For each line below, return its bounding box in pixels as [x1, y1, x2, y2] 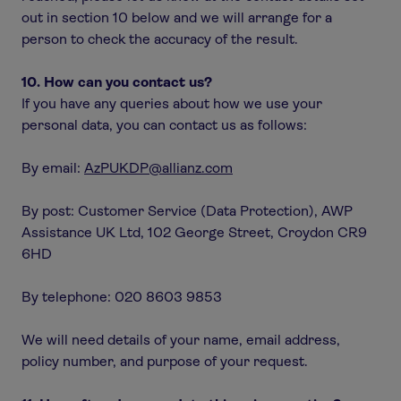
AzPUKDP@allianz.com [84, 159, 233, 176]
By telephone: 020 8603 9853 [21, 288, 222, 305]
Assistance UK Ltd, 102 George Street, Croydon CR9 [21, 224, 367, 241]
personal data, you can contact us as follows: [21, 116, 307, 133]
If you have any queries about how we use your [21, 95, 322, 112]
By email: [21, 159, 84, 176]
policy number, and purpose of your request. [21, 353, 308, 370]
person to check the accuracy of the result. [21, 30, 302, 47]
